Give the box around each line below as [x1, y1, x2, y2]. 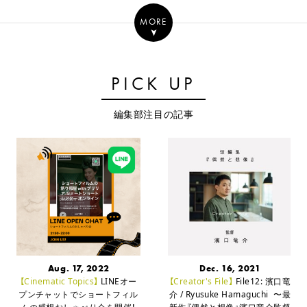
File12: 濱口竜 [233, 275, 291, 287]
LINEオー [98, 275, 137, 287]
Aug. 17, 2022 [47, 262, 110, 274]
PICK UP [111, 71, 196, 95]
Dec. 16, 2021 [199, 262, 261, 274]
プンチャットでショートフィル [19, 288, 138, 300]
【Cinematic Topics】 [19, 275, 99, 287]
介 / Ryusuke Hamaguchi [169, 288, 269, 300]
